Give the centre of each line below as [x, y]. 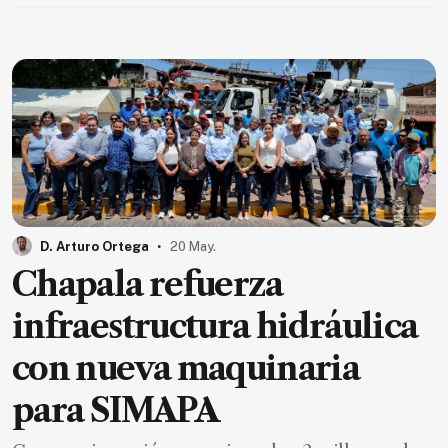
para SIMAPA [115, 411]
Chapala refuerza [147, 285]
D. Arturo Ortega [94, 247]
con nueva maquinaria [186, 369]
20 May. [193, 247]
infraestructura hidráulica [215, 327]
